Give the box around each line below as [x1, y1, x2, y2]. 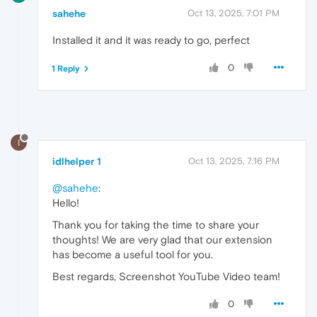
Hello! [52, 197, 79, 209]
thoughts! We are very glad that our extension [52, 234, 272, 246]
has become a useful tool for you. [52, 248, 213, 261]
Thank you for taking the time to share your [52, 219, 259, 231]
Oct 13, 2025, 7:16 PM [188, 156, 279, 167]
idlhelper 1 [52, 156, 101, 168]
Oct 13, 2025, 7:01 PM [188, 8, 279, 19]
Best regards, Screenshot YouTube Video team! [52, 270, 280, 283]
